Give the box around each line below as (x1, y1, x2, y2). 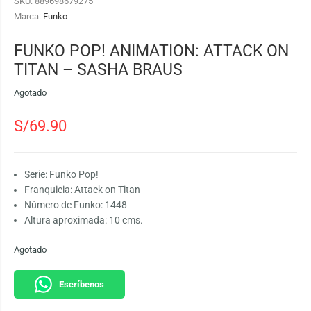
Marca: (14, 10, 43, 22)
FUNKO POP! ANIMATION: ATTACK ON (14, 40, 289, 60)
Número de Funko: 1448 (24, 199, 127, 210)
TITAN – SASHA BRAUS (14, 59, 183, 79)
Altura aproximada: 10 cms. (24, 214, 143, 226)
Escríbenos (58, 279, 104, 290)
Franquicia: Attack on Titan (24, 183, 140, 195)
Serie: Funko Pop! (24, 168, 99, 180)
